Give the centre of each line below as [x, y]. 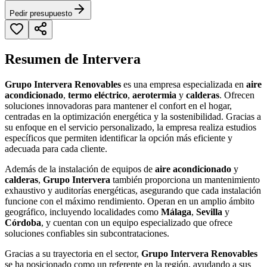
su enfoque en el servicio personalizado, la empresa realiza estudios [131, 128]
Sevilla [209, 212]
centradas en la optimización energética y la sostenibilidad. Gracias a [133, 117]
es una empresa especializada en [184, 85]
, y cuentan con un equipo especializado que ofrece [137, 223]
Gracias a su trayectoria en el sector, [73, 254]
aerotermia [154, 95]
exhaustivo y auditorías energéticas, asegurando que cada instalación [133, 191]
